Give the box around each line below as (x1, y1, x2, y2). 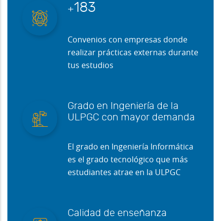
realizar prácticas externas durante (68, 49, 198, 57)
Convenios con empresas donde (68, 36, 187, 44)
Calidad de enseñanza (68, 208, 167, 219)
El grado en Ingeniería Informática (68, 143, 193, 151)
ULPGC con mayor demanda (68, 112, 195, 123)
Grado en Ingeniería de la (68, 101, 179, 111)
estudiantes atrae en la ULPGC (68, 169, 181, 177)
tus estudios (68, 62, 113, 70)
